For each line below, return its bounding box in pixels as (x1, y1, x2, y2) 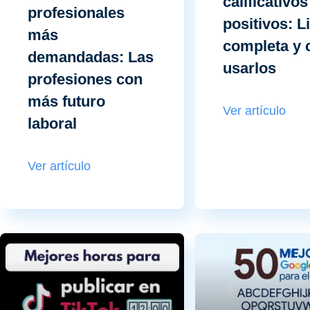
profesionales (28, 4, 125, 22)
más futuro (28, 93, 105, 111)
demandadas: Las (28, 48, 154, 66)
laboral (28, 115, 77, 133)
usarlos (222, 60, 276, 77)
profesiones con (28, 71, 143, 89)
